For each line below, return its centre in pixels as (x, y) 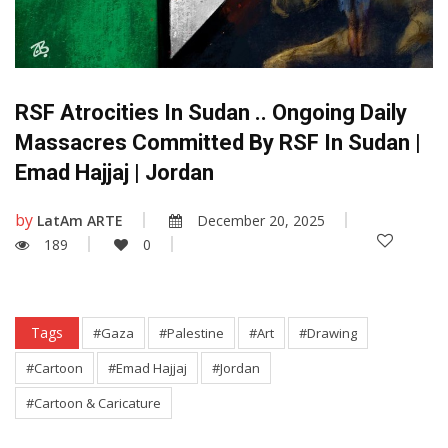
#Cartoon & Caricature (93, 403)
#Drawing (328, 333)
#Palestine (191, 333)
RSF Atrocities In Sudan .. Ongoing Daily (211, 113)
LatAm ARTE (80, 221)
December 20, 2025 (261, 221)
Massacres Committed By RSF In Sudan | (218, 143)
